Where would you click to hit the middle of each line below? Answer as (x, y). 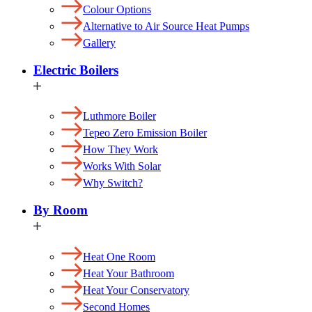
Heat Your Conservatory (136, 290)
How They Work (120, 150)
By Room (61, 210)
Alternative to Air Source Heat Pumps (166, 26)
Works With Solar (122, 166)
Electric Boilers (76, 70)
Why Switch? (113, 183)
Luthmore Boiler (119, 116)
